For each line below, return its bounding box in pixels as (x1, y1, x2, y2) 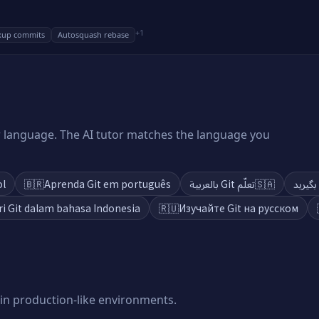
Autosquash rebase (58, 29, 129, 40)
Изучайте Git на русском (179, 201, 298, 215)
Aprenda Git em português (44, 177, 171, 191)
